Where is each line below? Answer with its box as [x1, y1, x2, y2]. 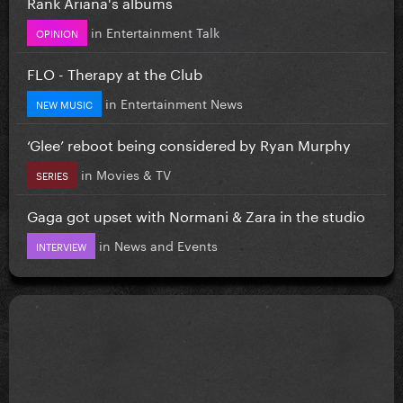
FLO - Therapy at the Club [27, 60, 202, 84]
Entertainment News [121, 92, 243, 112]
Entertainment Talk [106, 21, 219, 41]
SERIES [36, 166, 68, 183]
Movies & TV [96, 163, 171, 184]
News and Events [114, 234, 218, 255]
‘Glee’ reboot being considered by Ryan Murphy [27, 131, 351, 155]
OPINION [36, 23, 78, 40]
